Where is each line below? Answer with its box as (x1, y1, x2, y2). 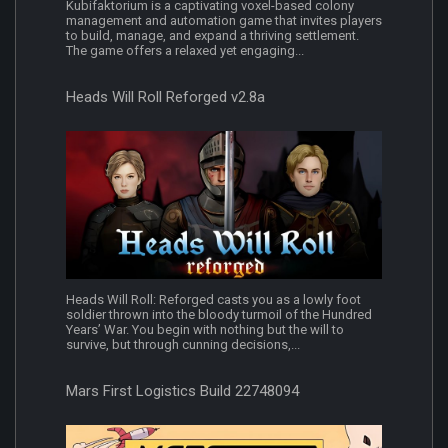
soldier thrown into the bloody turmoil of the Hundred (66, 306, 372, 322)
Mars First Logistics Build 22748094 (66, 381, 299, 400)
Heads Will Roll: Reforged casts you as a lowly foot (66, 291, 361, 307)
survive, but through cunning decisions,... (66, 336, 300, 352)
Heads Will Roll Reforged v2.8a (66, 88, 265, 107)
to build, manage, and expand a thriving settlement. (66, 28, 359, 44)
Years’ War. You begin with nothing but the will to (66, 321, 344, 337)
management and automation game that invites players (66, 13, 382, 29)
